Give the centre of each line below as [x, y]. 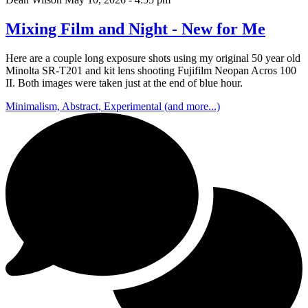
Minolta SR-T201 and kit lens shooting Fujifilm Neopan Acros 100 [151, 70]
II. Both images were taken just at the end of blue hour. [124, 82]
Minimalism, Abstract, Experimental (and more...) [113, 106]
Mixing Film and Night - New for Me [135, 29]
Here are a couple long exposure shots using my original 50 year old [153, 58]
